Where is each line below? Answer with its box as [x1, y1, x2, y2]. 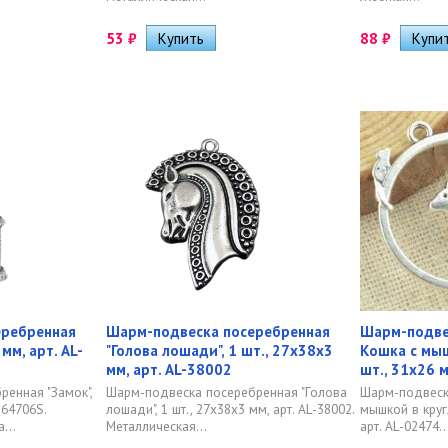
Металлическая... [106, 417, 207, 435]
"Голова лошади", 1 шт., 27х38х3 [106, 341, 333, 360]
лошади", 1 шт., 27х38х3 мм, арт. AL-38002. [106, 400, 354, 418]
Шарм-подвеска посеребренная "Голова [106, 383, 347, 401]
